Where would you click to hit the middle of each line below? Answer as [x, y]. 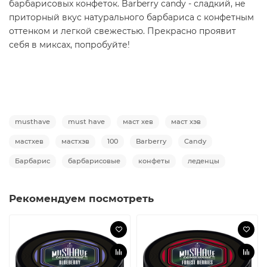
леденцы [204, 161]
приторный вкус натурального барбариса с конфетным [131, 17]
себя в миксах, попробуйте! [69, 44]
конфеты [154, 161]
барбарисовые [94, 161]
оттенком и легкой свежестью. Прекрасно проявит [122, 31]
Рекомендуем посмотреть [81, 198]
